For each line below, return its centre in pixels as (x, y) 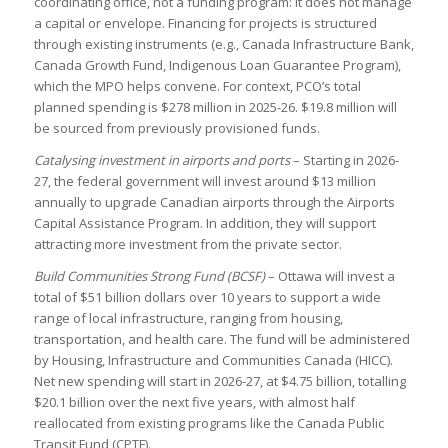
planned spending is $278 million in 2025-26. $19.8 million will (215, 107)
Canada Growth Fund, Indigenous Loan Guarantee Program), (217, 65)
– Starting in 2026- (344, 160)
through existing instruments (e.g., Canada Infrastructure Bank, (223, 44)
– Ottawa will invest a (329, 276)
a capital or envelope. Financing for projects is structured (205, 23)
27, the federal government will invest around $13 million (204, 181)
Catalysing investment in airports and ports (161, 160)
